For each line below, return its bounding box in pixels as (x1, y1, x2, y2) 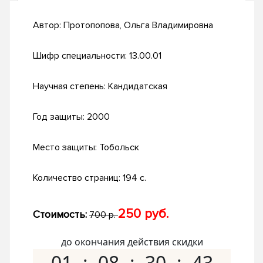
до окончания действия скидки (60, 235, 203, 249)
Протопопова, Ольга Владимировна (63, 19, 213, 32)
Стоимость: (33, 208, 87, 221)
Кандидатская (108, 80, 167, 93)
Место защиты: (33, 141, 99, 154)
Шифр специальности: (33, 50, 129, 62)
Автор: (33, 19, 63, 32)
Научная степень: (33, 80, 108, 93)
